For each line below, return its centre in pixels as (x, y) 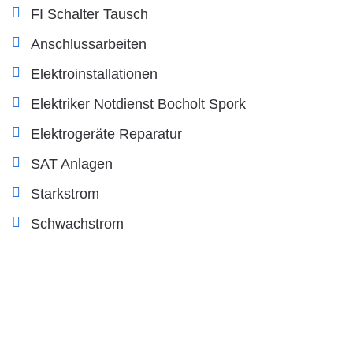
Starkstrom (65, 193)
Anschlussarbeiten (89, 44)
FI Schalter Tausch (89, 14)
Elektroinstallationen (94, 74)
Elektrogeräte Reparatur (106, 134)
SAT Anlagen (72, 163)
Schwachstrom (77, 223)
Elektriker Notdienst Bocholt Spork (138, 104)
